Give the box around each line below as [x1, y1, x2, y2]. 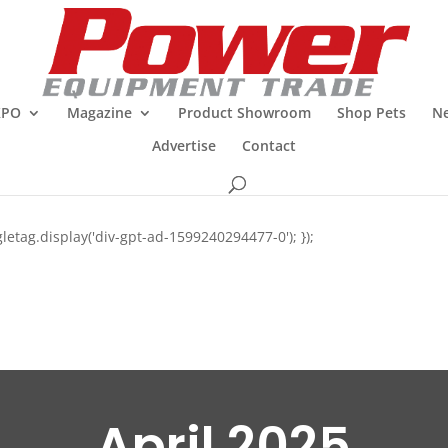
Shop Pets [337, 103, 406, 122]
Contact [242, 136, 296, 155]
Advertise [152, 136, 216, 155]
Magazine [67, 103, 132, 122]
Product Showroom [178, 103, 311, 122]
